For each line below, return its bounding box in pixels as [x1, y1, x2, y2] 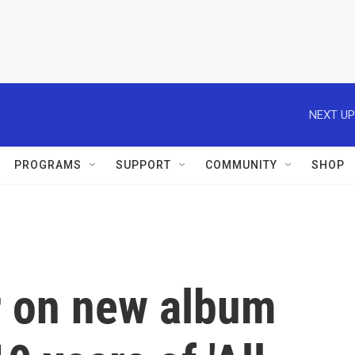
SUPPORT [116, 158, 171, 171]
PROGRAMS [14, 158, 82, 171]
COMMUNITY [205, 158, 277, 171]
